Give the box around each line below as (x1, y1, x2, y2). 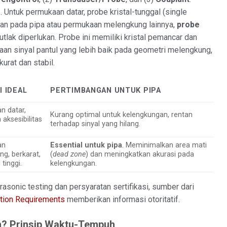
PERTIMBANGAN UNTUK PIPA (50, 86, 161, 95)
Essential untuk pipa (50, 140, 123, 149)
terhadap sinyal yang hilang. (50, 119, 141, 128)
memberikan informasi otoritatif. (65, 194, 180, 204)
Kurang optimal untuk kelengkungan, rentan (50, 110, 193, 119)
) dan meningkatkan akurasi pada (86, 149, 195, 159)
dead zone (53, 149, 86, 159)
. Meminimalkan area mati (122, 140, 207, 149)
